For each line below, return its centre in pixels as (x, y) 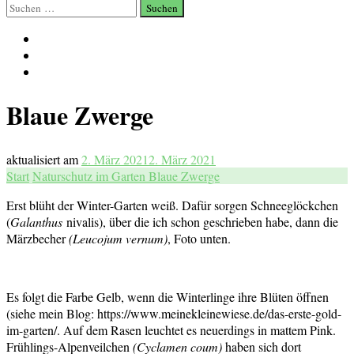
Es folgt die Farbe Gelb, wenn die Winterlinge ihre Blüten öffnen (168, 296)
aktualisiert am (44, 159)
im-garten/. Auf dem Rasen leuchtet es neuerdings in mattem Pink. (171, 330)
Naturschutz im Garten (90, 175)
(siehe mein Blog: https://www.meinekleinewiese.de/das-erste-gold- (174, 313)
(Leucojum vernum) (118, 238)
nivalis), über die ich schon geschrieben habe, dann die (200, 221)
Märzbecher (38, 238)
